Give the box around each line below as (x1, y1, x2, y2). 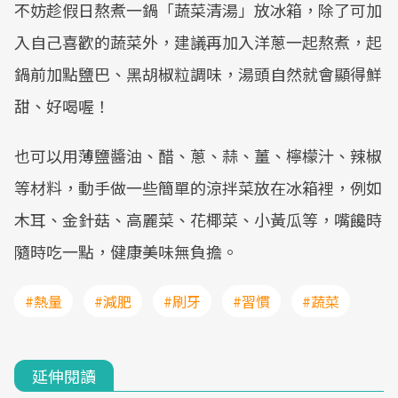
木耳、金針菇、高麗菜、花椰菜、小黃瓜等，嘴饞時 (14, 208, 382, 231)
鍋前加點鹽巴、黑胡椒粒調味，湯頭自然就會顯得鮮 (14, 62, 382, 85)
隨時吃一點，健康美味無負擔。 (14, 240, 238, 263)
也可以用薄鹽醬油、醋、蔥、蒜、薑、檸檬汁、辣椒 (14, 144, 382, 167)
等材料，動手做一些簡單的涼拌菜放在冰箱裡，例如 (14, 176, 382, 199)
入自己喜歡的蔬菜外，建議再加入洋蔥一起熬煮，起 (14, 30, 382, 53)
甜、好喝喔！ (14, 94, 110, 117)
